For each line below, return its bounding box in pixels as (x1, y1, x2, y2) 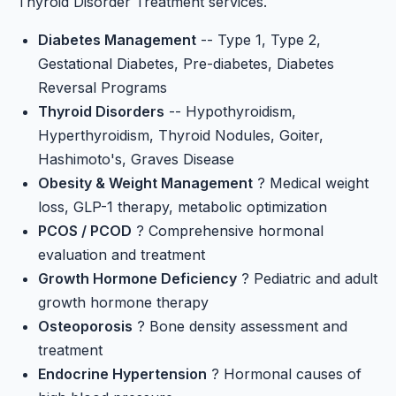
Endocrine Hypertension (38, 364, 208, 383)
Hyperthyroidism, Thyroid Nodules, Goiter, (38, 126, 324, 144)
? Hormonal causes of (207, 364, 362, 383)
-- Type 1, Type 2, (196, 30, 322, 49)
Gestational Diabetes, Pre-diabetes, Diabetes (38, 54, 335, 72)
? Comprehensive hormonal (132, 221, 324, 240)
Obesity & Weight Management (38, 173, 254, 192)
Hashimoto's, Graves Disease (38, 149, 235, 168)
